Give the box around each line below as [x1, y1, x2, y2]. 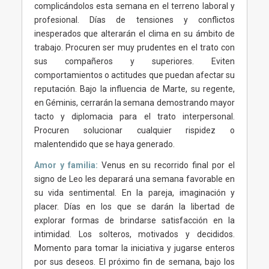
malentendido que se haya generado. [34, 139, 175, 149]
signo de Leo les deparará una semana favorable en [34, 174, 235, 184]
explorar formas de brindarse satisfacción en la [34, 215, 235, 225]
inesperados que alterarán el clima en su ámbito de [34, 28, 235, 38]
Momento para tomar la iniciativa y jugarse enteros [34, 243, 235, 253]
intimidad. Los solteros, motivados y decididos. [34, 229, 235, 239]
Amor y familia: [34, 160, 101, 170]
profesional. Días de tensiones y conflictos [34, 14, 235, 25]
